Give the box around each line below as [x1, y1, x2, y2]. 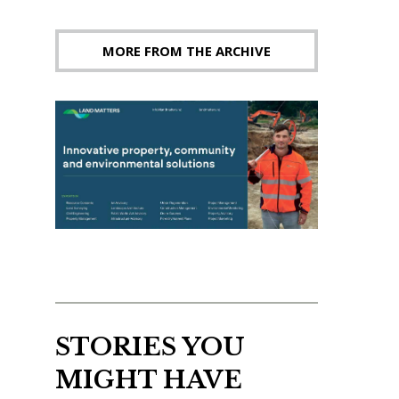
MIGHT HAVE [54, 365, 242, 395]
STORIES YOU [54, 332, 245, 362]
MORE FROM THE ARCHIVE [102, 42, 271, 61]
